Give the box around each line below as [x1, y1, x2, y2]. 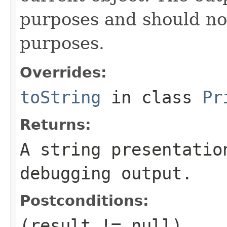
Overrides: [20, 63, 107, 81]
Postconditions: [20, 192, 149, 209]
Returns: [20, 116, 91, 133]
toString [20, 87, 101, 107]
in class [101, 87, 202, 107]
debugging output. [20, 163, 192, 183]
